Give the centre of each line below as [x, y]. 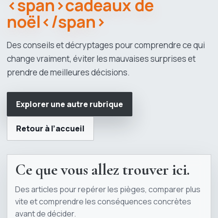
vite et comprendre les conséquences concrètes [103, 201]
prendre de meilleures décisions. [68, 72]
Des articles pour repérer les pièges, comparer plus [108, 189]
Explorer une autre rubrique [70, 104]
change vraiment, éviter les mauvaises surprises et [101, 59]
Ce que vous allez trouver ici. [102, 170]
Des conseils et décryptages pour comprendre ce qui [106, 45]
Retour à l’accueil [50, 128]
